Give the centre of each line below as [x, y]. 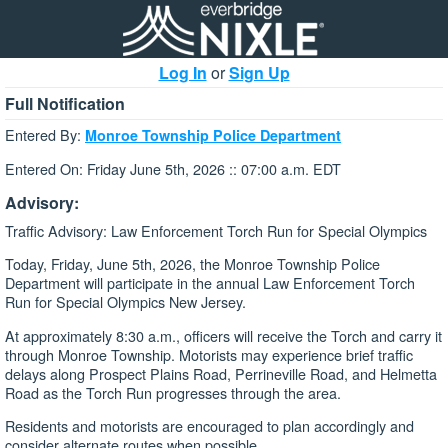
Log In [182, 72]
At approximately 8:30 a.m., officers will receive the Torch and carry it [223, 335]
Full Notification [65, 103]
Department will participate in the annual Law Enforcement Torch [210, 283]
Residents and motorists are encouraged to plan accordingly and [209, 425]
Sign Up [259, 72]
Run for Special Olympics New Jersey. [125, 302]
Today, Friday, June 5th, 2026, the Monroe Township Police [192, 264]
